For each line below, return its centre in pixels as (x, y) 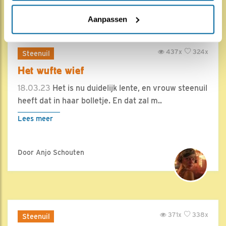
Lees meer (35, 118)
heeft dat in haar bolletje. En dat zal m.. (90, 101)
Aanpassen (107, 19)
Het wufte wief (51, 71)
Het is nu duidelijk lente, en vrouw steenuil (129, 88)
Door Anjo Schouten (51, 152)
